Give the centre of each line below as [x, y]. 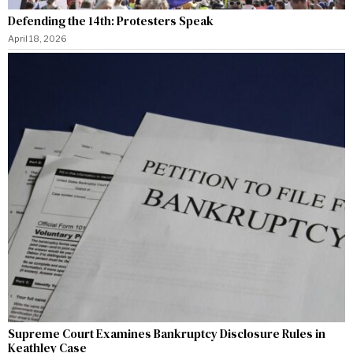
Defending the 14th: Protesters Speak [111, 20]
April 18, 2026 [37, 38]
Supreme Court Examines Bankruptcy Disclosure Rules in [167, 334]
